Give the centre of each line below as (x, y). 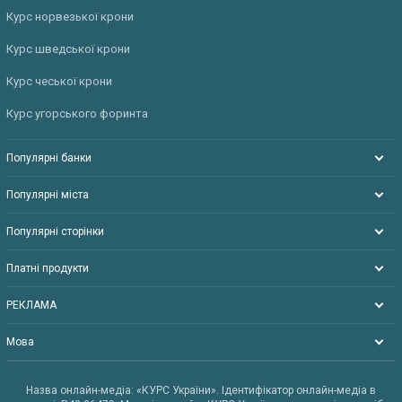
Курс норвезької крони (70, 16)
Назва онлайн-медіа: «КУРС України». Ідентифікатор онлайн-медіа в (201, 390)
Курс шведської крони (68, 48)
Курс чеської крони (59, 81)
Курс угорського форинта (77, 113)
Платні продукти (48, 268)
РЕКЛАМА (31, 305)
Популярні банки (49, 157)
